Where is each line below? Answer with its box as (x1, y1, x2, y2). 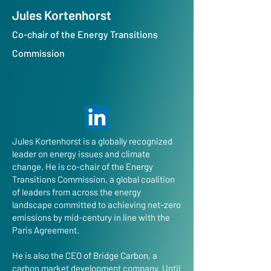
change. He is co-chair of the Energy (12, 161, 153, 172)
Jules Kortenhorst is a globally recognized (12, 135, 172, 146)
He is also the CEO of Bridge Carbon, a (12, 250, 157, 261)
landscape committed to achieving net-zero (12, 199, 181, 210)
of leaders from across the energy (12, 186, 141, 197)
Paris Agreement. (12, 224, 79, 235)
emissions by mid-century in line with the (12, 212, 170, 223)
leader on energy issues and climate (12, 148, 150, 159)
